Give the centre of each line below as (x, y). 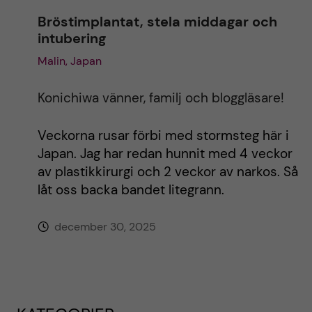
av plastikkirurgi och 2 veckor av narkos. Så (167, 171)
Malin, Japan (69, 61)
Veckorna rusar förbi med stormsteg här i (163, 135)
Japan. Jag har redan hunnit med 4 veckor (165, 153)
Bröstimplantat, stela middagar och (157, 21)
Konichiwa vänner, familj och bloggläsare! (161, 97)
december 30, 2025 (103, 226)
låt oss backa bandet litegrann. (131, 189)
